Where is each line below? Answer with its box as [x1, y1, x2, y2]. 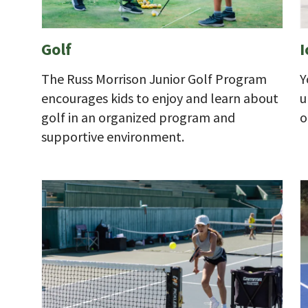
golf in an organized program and [41, 108, 235, 126]
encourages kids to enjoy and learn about [41, 89, 278, 107]
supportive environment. [41, 127, 184, 145]
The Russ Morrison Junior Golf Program [41, 69, 267, 87]
